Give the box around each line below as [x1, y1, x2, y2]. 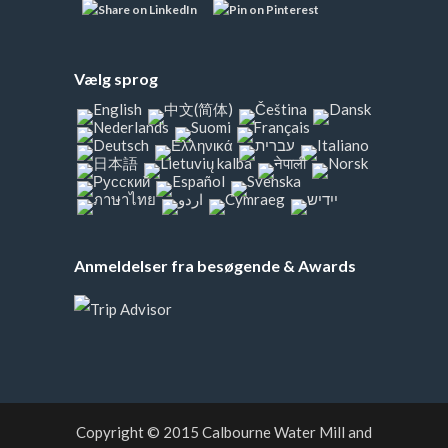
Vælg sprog [74, 69, 158, 88]
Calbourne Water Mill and [202, 423, 372, 441]
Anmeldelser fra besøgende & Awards [74, 256, 356, 275]
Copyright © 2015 [76, 423, 202, 441]
